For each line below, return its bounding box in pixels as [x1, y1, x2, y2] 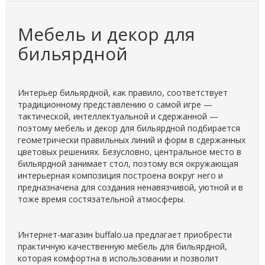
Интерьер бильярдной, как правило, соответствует [18, 87, 228, 98]
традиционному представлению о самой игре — [18, 99, 212, 110]
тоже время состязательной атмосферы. [18, 193, 185, 205]
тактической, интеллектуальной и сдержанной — [18, 111, 218, 122]
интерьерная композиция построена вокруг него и [18, 170, 223, 181]
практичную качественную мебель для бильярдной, [18, 241, 227, 252]
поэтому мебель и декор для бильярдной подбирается [18, 122, 240, 134]
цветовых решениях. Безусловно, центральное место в [18, 146, 241, 157]
